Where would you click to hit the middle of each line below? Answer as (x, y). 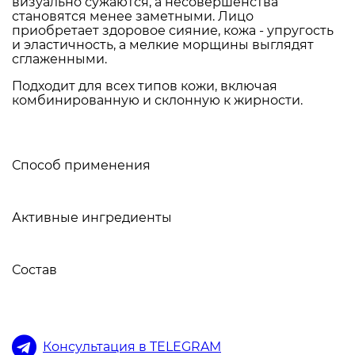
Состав (34, 269)
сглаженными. (59, 59)
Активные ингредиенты (92, 217)
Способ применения (81, 165)
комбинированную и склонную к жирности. (157, 100)
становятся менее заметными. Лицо (133, 16)
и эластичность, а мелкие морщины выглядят (163, 44)
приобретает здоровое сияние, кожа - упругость (173, 30)
